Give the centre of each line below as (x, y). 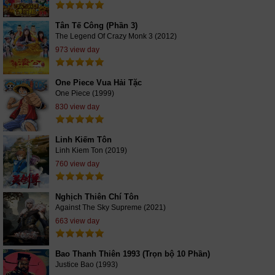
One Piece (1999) (85, 93)
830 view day (77, 107)
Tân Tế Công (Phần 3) (96, 25)
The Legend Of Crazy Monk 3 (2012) (116, 36)
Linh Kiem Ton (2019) (91, 150)
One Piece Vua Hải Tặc (99, 82)
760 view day (77, 164)
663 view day (77, 221)
